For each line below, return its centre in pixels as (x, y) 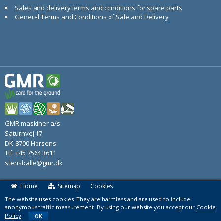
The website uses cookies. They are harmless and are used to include (98, 199)
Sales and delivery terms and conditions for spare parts (98, 8)
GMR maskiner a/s (33, 123)
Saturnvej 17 (24, 133)
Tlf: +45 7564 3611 (31, 153)
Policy (13, 215)
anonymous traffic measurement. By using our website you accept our (101, 207)
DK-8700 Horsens (31, 143)
